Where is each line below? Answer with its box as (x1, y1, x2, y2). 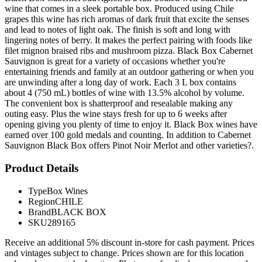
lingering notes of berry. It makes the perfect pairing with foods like (5, 35, 252, 46)
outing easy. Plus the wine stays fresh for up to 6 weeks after (5, 109, 227, 119)
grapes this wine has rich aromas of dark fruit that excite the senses (5, 14, 249, 25)
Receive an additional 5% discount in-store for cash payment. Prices (5, 237, 254, 247)
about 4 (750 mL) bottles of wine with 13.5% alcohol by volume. (5, 88, 244, 98)
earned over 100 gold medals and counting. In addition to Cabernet (5, 130, 251, 140)
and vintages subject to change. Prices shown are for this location (5, 247, 244, 258)
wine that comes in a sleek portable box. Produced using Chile (5, 4, 234, 14)
